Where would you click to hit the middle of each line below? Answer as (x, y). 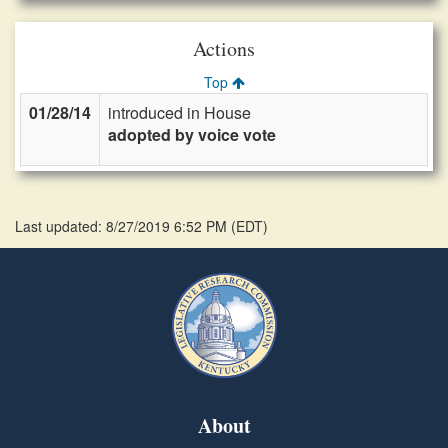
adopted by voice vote (192, 134)
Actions (224, 48)
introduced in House (179, 112)
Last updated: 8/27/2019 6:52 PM (123, 226)
